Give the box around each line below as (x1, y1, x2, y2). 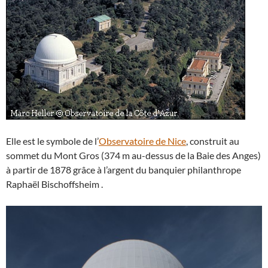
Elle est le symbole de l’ (6, 135, 99, 147)
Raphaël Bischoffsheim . (6, 178, 103, 190)
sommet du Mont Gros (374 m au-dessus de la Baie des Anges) (6, 150, 261, 161)
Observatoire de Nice (99, 135, 186, 147)
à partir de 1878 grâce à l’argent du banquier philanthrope (6, 164, 241, 175)
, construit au (186, 135, 239, 147)
